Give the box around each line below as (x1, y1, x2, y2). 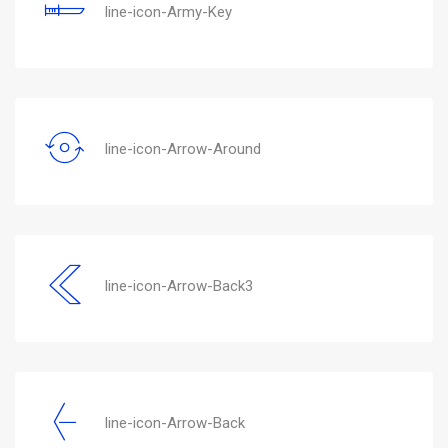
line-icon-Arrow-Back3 (105, 276, 253, 295)
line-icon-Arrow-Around (105, 139, 261, 158)
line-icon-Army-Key (105, 2, 232, 21)
